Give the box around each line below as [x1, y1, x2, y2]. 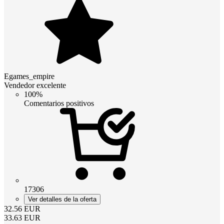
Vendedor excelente [4, 80, 66, 89]
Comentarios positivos [24, 98, 94, 107]
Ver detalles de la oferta [28, 195, 96, 203]
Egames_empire [4, 71, 54, 80]
